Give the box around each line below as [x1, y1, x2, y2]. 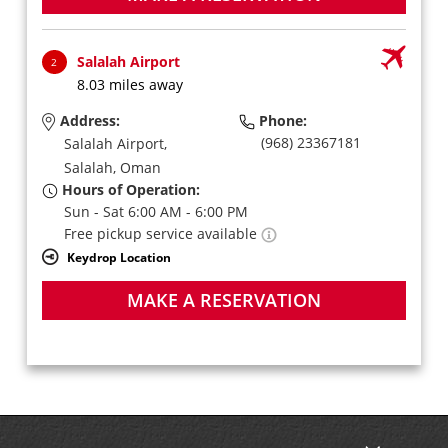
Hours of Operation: [57, 179, 200, 199]
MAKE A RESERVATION [126, 287, 321, 312]
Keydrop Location [66, 248, 171, 265]
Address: [55, 111, 120, 130]
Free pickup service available [63, 223, 261, 243]
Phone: [254, 111, 307, 130]
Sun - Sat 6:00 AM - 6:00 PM [63, 201, 248, 221]
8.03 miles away [76, 75, 183, 94]
